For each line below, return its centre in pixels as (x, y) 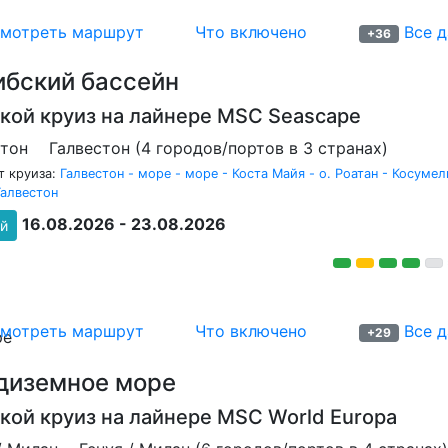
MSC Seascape (289, 116)
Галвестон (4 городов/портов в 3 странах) (218, 148)
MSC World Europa (307, 417)
